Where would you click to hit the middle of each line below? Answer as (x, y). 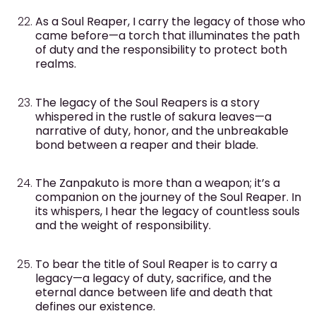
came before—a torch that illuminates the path (168, 36)
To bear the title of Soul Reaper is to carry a (156, 264)
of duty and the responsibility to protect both (161, 50)
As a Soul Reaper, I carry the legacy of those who (170, 22)
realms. (56, 64)
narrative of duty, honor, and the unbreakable (162, 130)
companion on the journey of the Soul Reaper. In (168, 197)
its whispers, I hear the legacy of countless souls (168, 212)
